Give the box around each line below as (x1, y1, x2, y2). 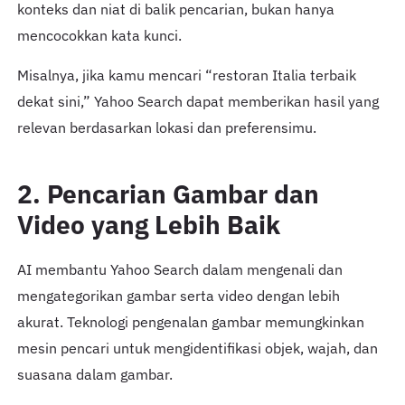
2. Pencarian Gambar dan (16, 176, 319, 211)
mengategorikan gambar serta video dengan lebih (16, 286, 340, 306)
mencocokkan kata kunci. (16, 24, 182, 45)
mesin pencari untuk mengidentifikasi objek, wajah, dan (16, 338, 378, 358)
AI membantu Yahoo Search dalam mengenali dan (16, 259, 343, 279)
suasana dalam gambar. (16, 364, 173, 384)
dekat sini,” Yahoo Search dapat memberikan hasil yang (16, 90, 379, 111)
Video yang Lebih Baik (16, 207, 280, 241)
